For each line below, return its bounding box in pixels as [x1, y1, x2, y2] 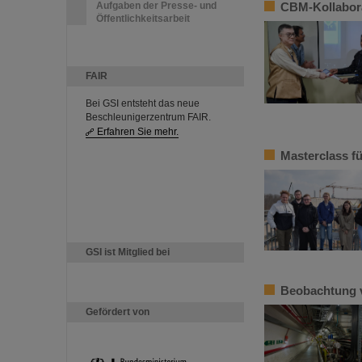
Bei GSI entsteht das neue [86, 98, 200, 109]
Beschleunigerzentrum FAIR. [86, 112, 211, 123]
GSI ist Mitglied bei [86, 246, 170, 258]
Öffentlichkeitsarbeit [96, 13, 190, 24]
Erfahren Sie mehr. [97, 126, 179, 137]
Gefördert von [86, 306, 149, 318]
